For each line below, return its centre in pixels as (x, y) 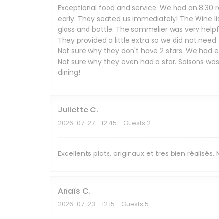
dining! (69, 73)
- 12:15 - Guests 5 (122, 204)
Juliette (73, 110)
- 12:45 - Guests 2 (123, 123)
